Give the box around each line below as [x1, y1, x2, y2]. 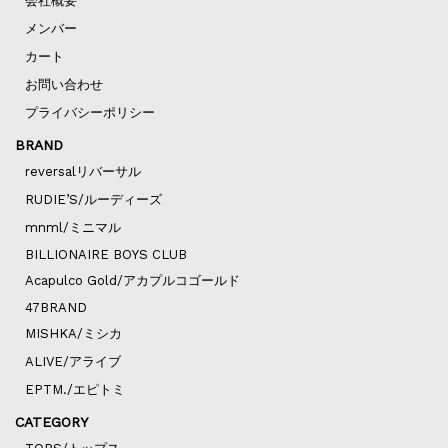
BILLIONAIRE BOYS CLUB [24, 247, 187, 263]
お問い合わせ [24, 77, 103, 93]
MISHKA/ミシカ [24, 326, 122, 342]
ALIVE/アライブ [24, 354, 121, 370]
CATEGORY [14, 414, 88, 430]
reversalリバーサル [24, 164, 141, 180]
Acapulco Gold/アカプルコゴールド [24, 273, 240, 289]
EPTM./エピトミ [24, 382, 125, 398]
